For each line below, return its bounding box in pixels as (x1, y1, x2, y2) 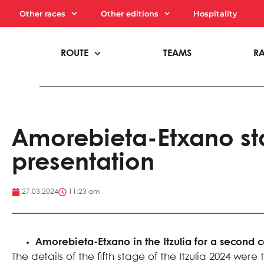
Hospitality (193, 9, 237, 18)
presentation (12, 152, 154, 174)
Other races (19, 9, 66, 18)
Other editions (100, 9, 159, 18)
